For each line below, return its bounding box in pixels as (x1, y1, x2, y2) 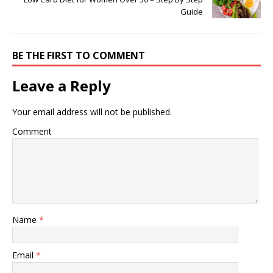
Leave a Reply (12, 75, 111, 96)
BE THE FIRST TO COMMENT (12, 48, 145, 62)
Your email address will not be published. (12, 105, 172, 118)
